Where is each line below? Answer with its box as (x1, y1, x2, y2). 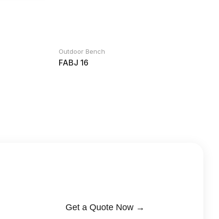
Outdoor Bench (59, 47, 105, 55)
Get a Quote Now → (66, 202, 145, 212)
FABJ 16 (59, 58, 88, 67)
